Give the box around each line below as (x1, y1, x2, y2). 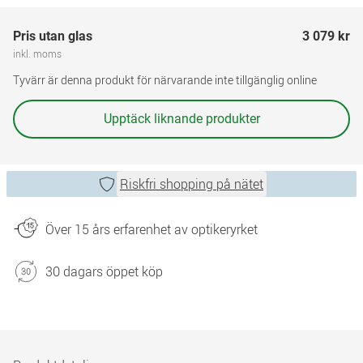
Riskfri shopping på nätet (120, 175, 263, 193)
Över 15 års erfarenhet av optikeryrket (45, 220, 258, 238)
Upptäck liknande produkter (103, 111, 260, 126)
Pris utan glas (13, 28, 92, 44)
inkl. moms (13, 47, 62, 60)
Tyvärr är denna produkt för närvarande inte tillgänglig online (13, 72, 317, 88)
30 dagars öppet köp (45, 263, 163, 280)
